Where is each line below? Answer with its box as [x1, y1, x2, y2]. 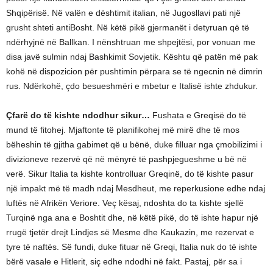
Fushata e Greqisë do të [150, 110, 246, 121]
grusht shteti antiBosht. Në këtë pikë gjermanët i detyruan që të [6, 23, 249, 33]
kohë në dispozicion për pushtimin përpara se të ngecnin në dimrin [6, 66, 263, 77]
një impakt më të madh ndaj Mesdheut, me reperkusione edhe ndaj [6, 183, 265, 194]
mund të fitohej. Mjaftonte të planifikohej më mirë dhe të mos [6, 125, 239, 135]
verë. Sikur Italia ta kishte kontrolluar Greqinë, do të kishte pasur [6, 169, 253, 179]
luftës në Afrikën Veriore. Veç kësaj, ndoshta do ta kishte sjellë [6, 198, 244, 208]
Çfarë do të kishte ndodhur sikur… [6, 110, 150, 121]
